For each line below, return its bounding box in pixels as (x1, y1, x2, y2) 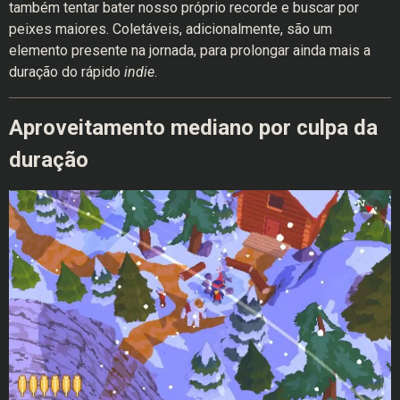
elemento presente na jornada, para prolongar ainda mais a (9, 42, 371, 60)
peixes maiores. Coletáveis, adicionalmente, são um (9, 21, 332, 38)
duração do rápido (9, 63, 124, 81)
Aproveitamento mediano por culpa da (9, 115, 378, 141)
